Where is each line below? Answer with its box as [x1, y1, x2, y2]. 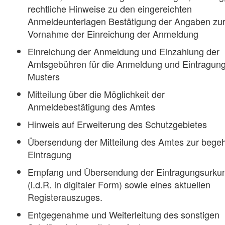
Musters [28, 70, 60, 83]
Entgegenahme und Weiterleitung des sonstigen [28, 208, 219, 221]
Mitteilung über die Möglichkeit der [28, 87, 165, 101]
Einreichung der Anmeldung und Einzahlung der [28, 45, 219, 58]
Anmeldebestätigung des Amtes [28, 100, 155, 114]
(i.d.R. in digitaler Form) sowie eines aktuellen [28, 178, 210, 191]
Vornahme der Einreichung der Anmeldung [28, 27, 198, 41]
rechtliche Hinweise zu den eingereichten [28, 2, 192, 16]
